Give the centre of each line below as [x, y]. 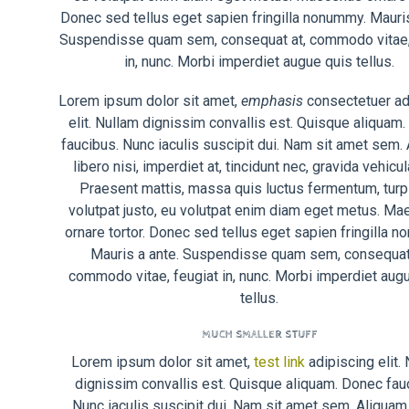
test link [279, 362]
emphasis [272, 101]
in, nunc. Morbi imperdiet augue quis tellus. [259, 62]
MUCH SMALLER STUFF [259, 336]
